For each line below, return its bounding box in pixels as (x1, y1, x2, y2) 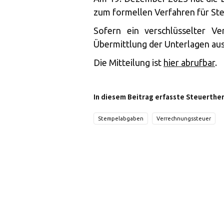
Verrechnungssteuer (156, 115, 211, 121)
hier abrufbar (163, 57, 215, 67)
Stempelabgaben (98, 115, 143, 121)
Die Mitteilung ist (93, 57, 163, 67)
